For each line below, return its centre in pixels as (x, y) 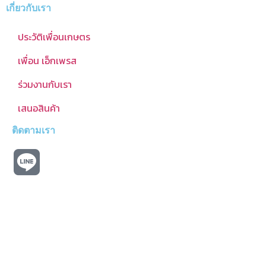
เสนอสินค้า (39, 108)
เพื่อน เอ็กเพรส (47, 61)
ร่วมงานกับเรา (45, 85)
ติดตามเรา (34, 131)
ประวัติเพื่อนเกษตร (54, 37)
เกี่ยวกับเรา (28, 8)
